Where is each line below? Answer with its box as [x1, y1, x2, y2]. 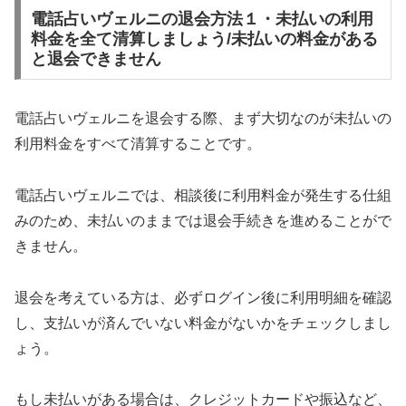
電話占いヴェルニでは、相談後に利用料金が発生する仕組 [14, 187, 391, 203]
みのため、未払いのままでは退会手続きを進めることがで [14, 212, 391, 228]
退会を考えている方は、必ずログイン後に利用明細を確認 [14, 289, 391, 305]
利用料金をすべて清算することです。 [14, 135, 261, 151]
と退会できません [30, 50, 161, 69]
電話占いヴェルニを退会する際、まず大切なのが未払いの [14, 110, 391, 126]
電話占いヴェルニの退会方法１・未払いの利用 [30, 10, 373, 29]
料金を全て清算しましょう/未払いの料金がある [30, 30, 378, 49]
